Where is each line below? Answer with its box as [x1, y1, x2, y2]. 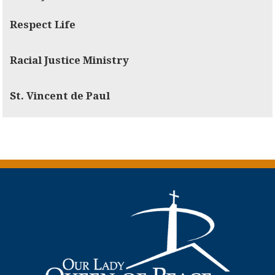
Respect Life [10, 18, 76, 31]
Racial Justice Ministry [10, 53, 130, 66]
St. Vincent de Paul [10, 89, 110, 102]
